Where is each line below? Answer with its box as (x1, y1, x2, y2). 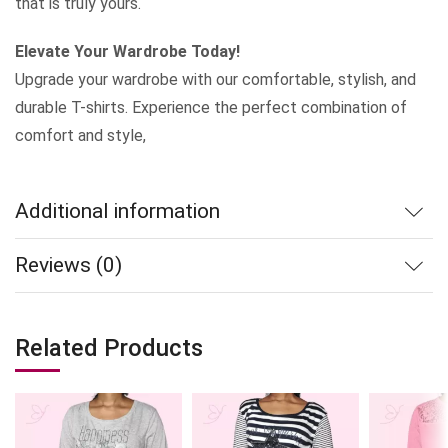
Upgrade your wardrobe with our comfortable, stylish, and (15, 70, 416, 90)
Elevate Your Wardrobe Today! (15, 42, 240, 62)
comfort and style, (15, 126, 146, 146)
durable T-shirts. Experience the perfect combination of (15, 98, 407, 118)
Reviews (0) (15, 253, 122, 278)
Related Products (15, 334, 203, 363)
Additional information (15, 199, 220, 224)
